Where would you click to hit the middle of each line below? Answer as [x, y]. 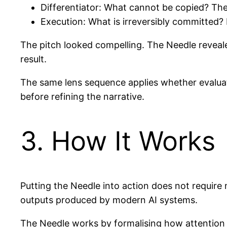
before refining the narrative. [82, 96]
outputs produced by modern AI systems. [109, 200]
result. [33, 59]
